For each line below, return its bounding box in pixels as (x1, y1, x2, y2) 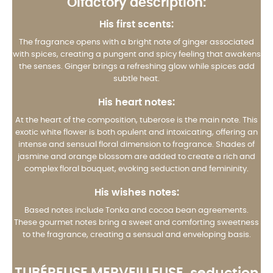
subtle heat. (113, 74, 160, 83)
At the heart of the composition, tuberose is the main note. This (15, 116, 258, 124)
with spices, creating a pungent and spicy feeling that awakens (12, 50, 261, 58)
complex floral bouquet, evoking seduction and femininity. (24, 165, 249, 173)
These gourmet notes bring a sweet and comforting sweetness (14, 218, 259, 227)
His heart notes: (98, 97, 175, 107)
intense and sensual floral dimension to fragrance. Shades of (18, 140, 255, 149)
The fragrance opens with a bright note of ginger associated (19, 38, 254, 46)
